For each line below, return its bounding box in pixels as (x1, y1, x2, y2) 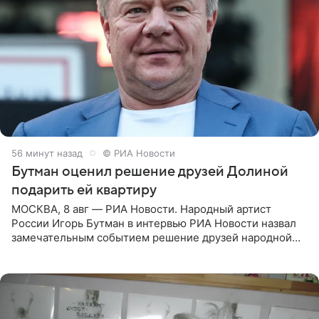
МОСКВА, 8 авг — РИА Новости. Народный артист (11, 202, 271, 216)
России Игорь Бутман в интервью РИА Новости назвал (11, 216, 296, 230)
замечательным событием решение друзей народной (11, 230, 292, 244)
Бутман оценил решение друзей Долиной (11, 163, 288, 179)
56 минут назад (11, 147, 83, 159)
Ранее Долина (11, 258, 85, 273)
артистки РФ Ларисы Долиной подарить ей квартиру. (11, 244, 288, 258)
